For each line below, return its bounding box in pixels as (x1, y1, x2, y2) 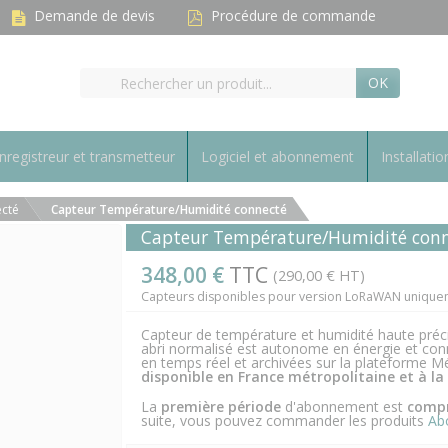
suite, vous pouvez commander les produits (140, 411, 428, 430)
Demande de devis (34, 6, 155, 26)
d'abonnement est (280, 397, 407, 416)
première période (160, 397, 281, 416)
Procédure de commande (211, 6, 376, 26)
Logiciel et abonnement (201, 147, 355, 166)
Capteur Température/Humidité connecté (50, 201, 287, 218)
